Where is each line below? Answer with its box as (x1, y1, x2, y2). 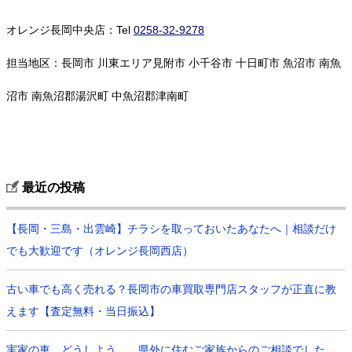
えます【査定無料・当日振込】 (6, 305, 160, 318)
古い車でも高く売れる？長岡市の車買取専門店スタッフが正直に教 (6, 283, 336, 296)
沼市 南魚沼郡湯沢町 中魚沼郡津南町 (6, 90, 189, 103)
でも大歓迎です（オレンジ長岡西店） (6, 244, 193, 258)
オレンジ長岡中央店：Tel (6, 24, 134, 37)
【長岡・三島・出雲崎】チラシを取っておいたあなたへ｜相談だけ (6, 222, 336, 236)
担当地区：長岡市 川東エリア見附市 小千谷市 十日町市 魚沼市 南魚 (6, 57, 341, 70)
